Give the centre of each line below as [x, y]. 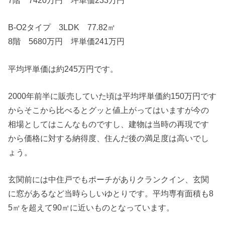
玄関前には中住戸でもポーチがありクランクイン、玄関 [109, 180]
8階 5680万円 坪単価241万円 [67, 41]
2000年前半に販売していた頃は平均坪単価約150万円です [113, 96]
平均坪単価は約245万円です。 [63, 69]
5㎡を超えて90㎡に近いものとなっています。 [91, 208]
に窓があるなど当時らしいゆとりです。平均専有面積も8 [111, 194]
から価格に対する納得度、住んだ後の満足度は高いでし [109, 138]
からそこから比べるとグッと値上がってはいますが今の [109, 110]
